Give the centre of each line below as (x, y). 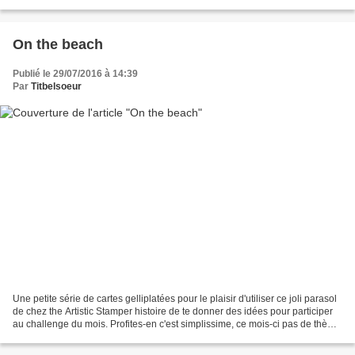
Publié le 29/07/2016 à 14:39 (75, 74)
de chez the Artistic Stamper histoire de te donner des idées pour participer (173, 311)
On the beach (58, 45)
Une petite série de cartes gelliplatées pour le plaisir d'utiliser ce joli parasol (175, 298)
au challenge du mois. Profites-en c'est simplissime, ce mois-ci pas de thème (177, 324)
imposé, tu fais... (47, 336)
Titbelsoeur (56, 87)
